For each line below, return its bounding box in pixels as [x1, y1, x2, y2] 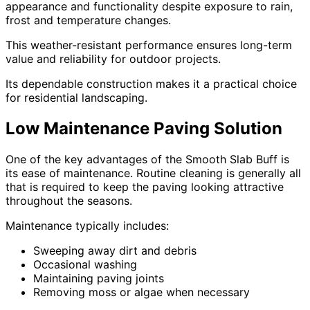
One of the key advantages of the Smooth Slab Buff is [6, 152, 289, 167]
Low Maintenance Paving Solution [6, 118, 282, 139]
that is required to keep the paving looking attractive [6, 180, 284, 194]
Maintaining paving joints [33, 271, 164, 286]
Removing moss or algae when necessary [33, 285, 250, 300]
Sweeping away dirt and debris [33, 244, 197, 258]
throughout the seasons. [6, 194, 132, 208]
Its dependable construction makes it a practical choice [6, 77, 297, 91]
